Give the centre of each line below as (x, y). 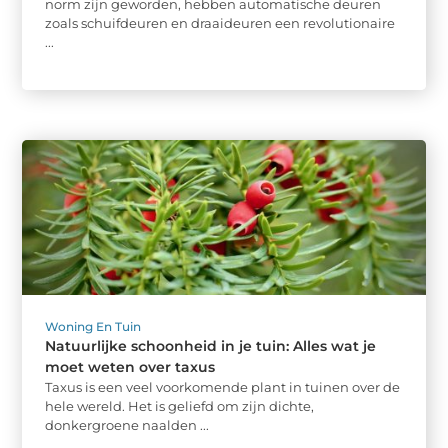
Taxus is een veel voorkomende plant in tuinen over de (223, 386)
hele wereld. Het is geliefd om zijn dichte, (180, 405)
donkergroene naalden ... (127, 424)
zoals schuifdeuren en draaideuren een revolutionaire (220, 23)
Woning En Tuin (93, 326)
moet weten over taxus (130, 366)
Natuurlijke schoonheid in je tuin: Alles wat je (211, 345)
